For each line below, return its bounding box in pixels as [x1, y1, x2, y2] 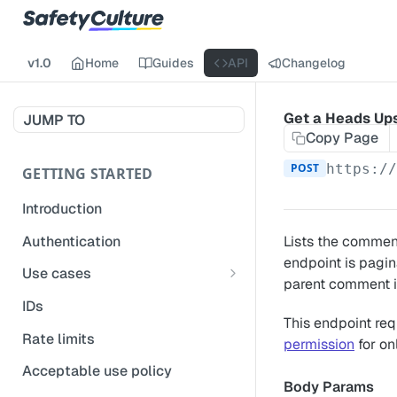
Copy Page [306, 128, 378, 147]
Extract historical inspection [31, 322, 221, 341]
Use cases [22, 264, 91, 284]
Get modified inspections [31, 290, 198, 309]
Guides [152, 55, 194, 71]
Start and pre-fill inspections [31, 374, 223, 393]
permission [284, 335, 354, 354]
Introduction [22, 198, 102, 218]
